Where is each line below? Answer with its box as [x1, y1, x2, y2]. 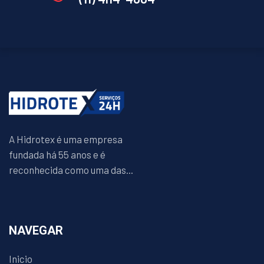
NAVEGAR [9, 223, 63, 238]
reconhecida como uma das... [9, 164, 133, 176]
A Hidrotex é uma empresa [9, 133, 123, 146]
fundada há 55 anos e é [9, 148, 105, 161]
